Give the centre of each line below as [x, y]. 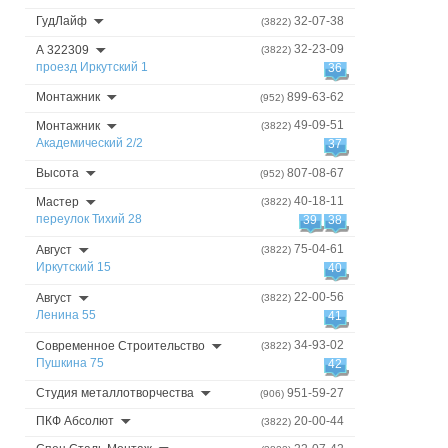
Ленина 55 [66, 315]
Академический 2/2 [89, 143]
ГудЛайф [61, 21]
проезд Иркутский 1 [92, 67]
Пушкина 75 [70, 363]
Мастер [57, 202]
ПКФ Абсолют [75, 421]
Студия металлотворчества [115, 393]
